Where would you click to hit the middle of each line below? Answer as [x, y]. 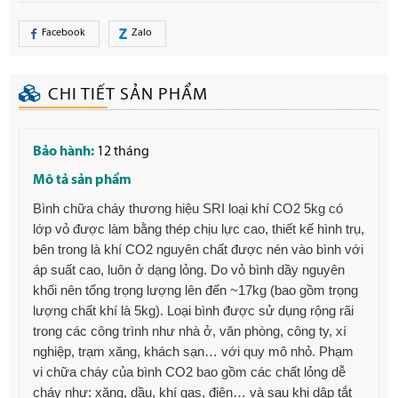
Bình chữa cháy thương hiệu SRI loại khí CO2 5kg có [188, 208]
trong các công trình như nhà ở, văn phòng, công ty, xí [190, 330]
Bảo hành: [64, 151]
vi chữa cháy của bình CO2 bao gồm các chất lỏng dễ [190, 371]
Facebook [64, 33]
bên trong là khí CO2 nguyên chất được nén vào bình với [199, 249]
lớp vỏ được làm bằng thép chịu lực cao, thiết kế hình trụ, [199, 228]
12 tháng [122, 151]
